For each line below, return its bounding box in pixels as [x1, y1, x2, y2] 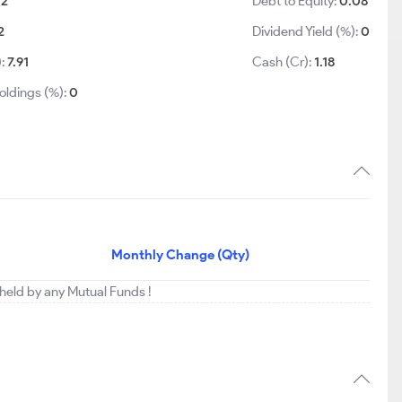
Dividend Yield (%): [252, 23, 362, 39]
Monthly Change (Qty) [111, 247, 249, 263]
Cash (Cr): [252, 54, 315, 70]
